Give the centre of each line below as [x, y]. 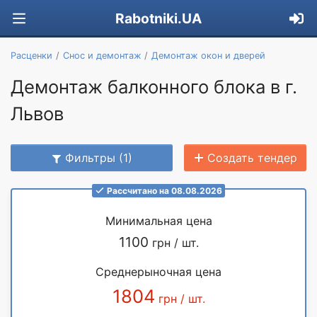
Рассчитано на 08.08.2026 [164, 190]
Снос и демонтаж [102, 55]
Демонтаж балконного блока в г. [154, 86]
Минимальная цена [158, 220]
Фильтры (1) [99, 157]
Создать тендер [252, 157]
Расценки [31, 55]
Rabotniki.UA [158, 19]
